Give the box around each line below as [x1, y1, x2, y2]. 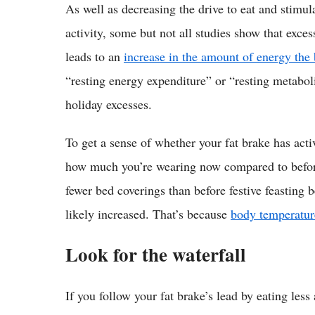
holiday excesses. [65, 95, 152, 112]
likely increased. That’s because [65, 205, 231, 222]
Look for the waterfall [65, 240, 246, 268]
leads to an [65, 47, 124, 65]
